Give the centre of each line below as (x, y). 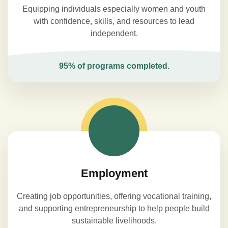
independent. (114, 33)
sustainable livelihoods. (114, 221)
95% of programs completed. (114, 66)
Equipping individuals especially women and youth (114, 9)
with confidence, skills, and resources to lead (114, 21)
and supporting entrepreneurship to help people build (114, 208)
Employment (114, 173)
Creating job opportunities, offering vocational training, (114, 196)
